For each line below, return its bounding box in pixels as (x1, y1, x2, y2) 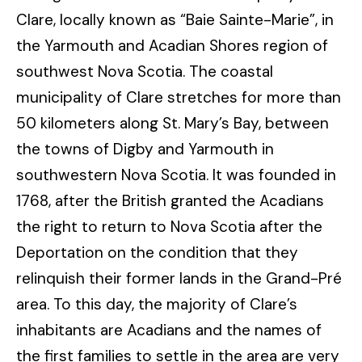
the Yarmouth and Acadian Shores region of (16, 35, 328, 56)
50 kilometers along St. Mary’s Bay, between (16, 112, 329, 133)
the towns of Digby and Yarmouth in (16, 138, 274, 159)
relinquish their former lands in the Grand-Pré (16, 267, 342, 288)
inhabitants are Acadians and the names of (16, 319, 322, 340)
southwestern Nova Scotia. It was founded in (16, 164, 336, 185)
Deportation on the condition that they (16, 242, 298, 263)
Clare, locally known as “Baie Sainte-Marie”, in (16, 9, 334, 30)
